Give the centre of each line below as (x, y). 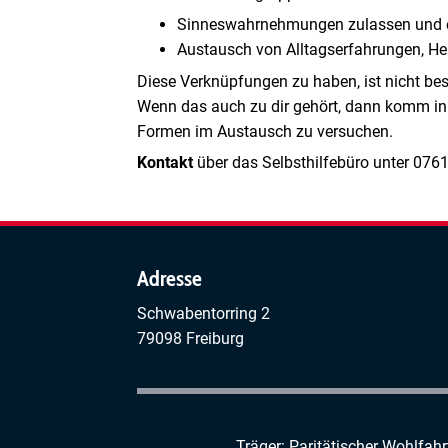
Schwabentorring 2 (203, 314)
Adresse (169, 279)
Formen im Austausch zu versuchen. (265, 131)
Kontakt (167, 162)
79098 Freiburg (190, 339)
